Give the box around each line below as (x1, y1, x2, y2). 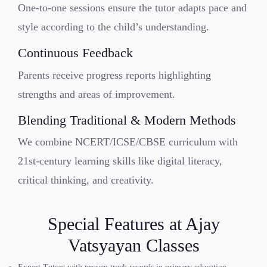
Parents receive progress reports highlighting (18, 69, 211, 81)
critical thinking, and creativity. (18, 174, 154, 186)
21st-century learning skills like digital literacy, (18, 155, 222, 167)
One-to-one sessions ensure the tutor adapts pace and (18, 2, 247, 14)
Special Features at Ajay (47, 214, 220, 234)
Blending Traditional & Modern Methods (18, 112, 236, 128)
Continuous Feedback (18, 45, 133, 60)
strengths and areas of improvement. (18, 88, 175, 100)
